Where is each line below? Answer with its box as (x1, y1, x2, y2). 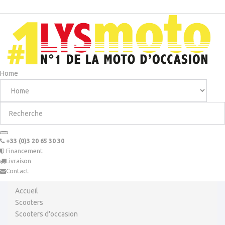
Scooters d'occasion (15, 210, 78, 218)
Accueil (15, 187, 38, 195)
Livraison (6, 158, 31, 165)
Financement (5, 148, 43, 155)
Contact (6, 168, 29, 175)
